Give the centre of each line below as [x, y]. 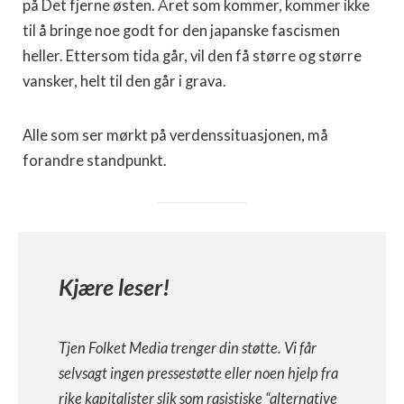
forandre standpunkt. [95, 161]
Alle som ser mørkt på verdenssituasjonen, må [175, 135]
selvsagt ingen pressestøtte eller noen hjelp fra [198, 373]
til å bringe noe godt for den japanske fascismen [181, 31]
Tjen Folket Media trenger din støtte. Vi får [188, 348]
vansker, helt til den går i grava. [124, 81]
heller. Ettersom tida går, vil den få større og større [192, 56]
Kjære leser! [114, 287]
